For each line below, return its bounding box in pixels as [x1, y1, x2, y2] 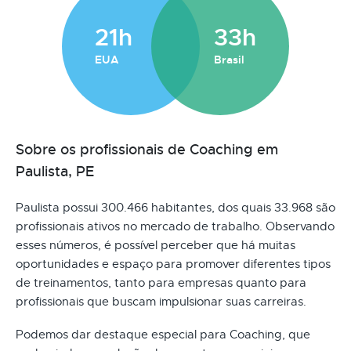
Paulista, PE [16, 162, 94, 180]
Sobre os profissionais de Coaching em [16, 140, 278, 158]
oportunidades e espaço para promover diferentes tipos [16, 256, 331, 271]
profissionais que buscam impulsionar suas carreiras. [16, 294, 306, 309]
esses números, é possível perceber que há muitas [16, 237, 295, 252]
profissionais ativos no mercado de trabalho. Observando [16, 219, 335, 233]
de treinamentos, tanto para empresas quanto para [16, 275, 306, 290]
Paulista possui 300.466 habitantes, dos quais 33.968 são [16, 200, 335, 215]
